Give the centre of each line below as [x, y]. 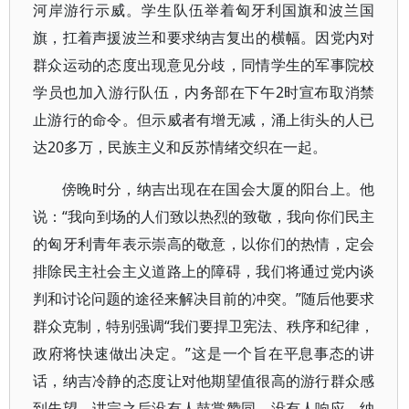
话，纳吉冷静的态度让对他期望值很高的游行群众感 [204, 381]
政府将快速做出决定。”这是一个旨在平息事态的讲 [204, 353]
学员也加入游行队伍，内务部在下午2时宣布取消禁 [204, 92]
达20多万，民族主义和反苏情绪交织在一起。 [180, 147]
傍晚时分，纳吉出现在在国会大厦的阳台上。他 [219, 189]
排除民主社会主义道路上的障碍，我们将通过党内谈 [204, 271]
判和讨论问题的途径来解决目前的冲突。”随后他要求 [204, 299]
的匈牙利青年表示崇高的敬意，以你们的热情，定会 [204, 244]
